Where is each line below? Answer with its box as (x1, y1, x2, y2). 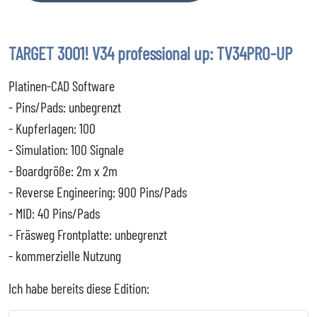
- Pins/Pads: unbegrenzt (8, 98, 121, 115)
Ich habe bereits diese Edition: (8, 279, 149, 296)
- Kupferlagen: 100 (8, 120, 96, 137)
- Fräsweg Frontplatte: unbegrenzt (8, 226, 167, 243)
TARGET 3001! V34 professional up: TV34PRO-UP (8, 42, 292, 64)
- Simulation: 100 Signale (8, 141, 124, 158)
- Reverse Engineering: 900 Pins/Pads (8, 183, 187, 200)
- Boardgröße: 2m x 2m (8, 162, 117, 179)
